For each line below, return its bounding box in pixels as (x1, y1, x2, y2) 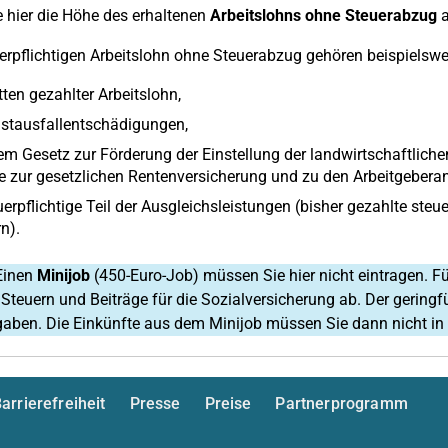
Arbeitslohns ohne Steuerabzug (209, 6, 437, 25)
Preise (204, 394, 252, 413)
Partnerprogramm (275, 394, 408, 413)
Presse (129, 394, 181, 413)
